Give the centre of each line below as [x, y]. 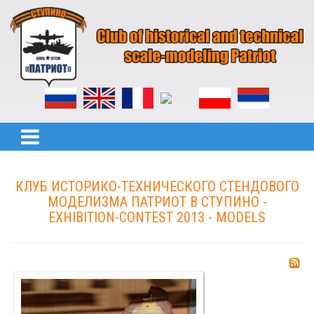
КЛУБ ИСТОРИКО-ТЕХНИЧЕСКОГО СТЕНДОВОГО [157, 187]
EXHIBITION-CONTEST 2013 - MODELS [157, 218]
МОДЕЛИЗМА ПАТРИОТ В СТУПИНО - [157, 202]
